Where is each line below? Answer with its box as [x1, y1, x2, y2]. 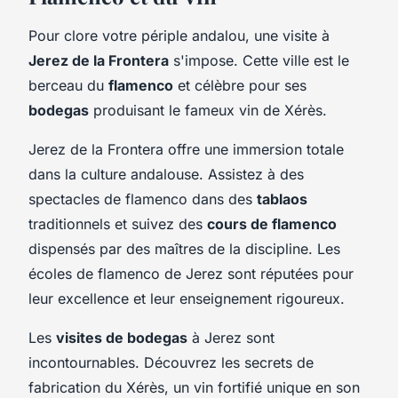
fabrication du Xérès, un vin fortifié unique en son [28, 378, 360, 396]
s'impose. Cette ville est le [169, 51, 349, 69]
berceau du [28, 76, 108, 94]
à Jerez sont [187, 328, 275, 346]
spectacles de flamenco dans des [28, 189, 257, 208]
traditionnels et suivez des [28, 214, 207, 233]
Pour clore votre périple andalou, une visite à [28, 26, 330, 44]
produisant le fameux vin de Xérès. [89, 100, 327, 119]
